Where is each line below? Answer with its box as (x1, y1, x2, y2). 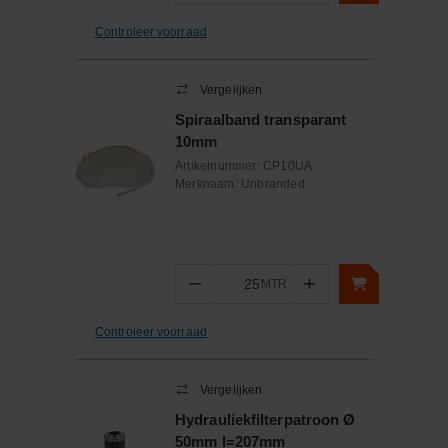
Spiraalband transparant (175, 111, 347, 128)
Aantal (215, 285, 251, 300)
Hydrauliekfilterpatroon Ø (175, 411, 356, 428)
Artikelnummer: (175, 159, 263, 173)
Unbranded (241, 177, 305, 191)
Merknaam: (175, 177, 241, 191)
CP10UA (263, 159, 313, 173)
